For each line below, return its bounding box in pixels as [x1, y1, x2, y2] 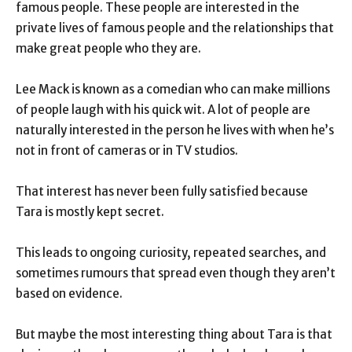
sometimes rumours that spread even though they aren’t [16, 266, 335, 281]
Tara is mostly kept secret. [16, 204, 164, 220]
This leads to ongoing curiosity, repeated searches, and [16, 245, 326, 261]
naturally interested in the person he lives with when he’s [16, 123, 334, 138]
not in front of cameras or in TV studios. [16, 143, 238, 159]
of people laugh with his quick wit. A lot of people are [16, 102, 310, 118]
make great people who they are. [16, 41, 201, 57]
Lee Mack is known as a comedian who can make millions [16, 82, 330, 97]
